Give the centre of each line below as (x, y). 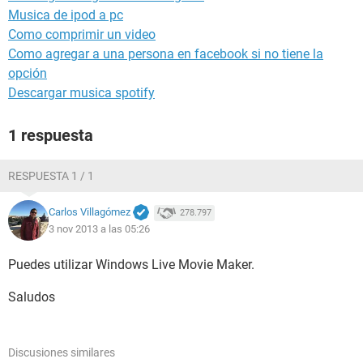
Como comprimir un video (82, 34)
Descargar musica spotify (81, 93)
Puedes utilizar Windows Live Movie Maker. (131, 265)
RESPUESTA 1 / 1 (51, 176)
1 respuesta (51, 135)
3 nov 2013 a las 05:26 (99, 228)
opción (28, 73)
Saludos (32, 297)
